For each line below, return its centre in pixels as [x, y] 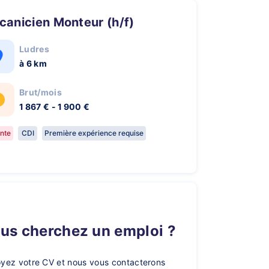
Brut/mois [41, 92]
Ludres [34, 49]
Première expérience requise [94, 133]
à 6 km [33, 63]
